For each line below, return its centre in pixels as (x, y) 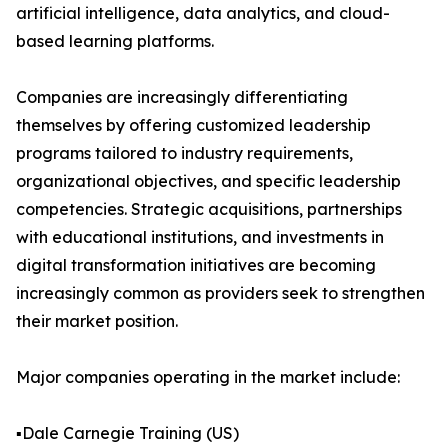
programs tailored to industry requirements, (184, 153)
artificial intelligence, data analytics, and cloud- (203, 13)
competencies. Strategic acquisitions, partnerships (209, 209)
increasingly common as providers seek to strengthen (220, 293)
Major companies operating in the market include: (208, 377)
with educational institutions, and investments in (200, 237)
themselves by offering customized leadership (193, 125)
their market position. (97, 321)
